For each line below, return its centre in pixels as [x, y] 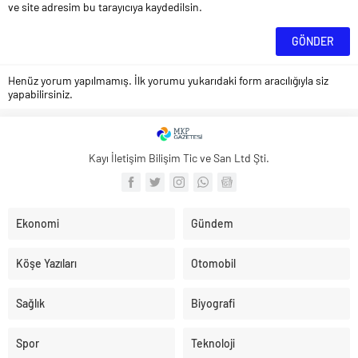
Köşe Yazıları [46, 263]
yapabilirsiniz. [40, 93]
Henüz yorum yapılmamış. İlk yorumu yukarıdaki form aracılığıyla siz [168, 80]
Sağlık [30, 303]
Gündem [212, 223]
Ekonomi [38, 223]
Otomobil [213, 263]
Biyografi [213, 303]
